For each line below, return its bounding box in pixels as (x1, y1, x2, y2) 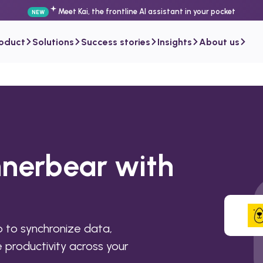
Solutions (32, 36, 74, 48)
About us (199, 36, 240, 48)
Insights (157, 36, 192, 48)
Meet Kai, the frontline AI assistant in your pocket (58, 7, 236, 16)
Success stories (81, 36, 150, 48)
